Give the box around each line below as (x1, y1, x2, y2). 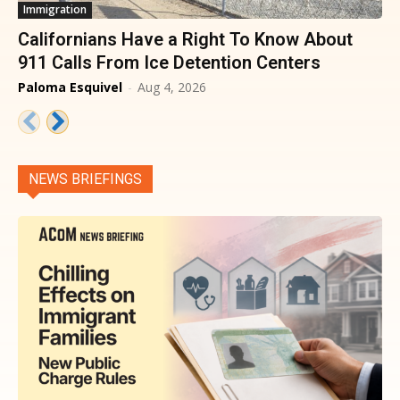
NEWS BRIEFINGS (29, 171, 142, 188)
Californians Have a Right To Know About (18, 29, 353, 51)
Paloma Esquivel (18, 79, 122, 96)
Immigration (23, 2, 87, 18)
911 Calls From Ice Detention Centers (18, 52, 321, 74)
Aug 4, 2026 (137, 79, 206, 96)
